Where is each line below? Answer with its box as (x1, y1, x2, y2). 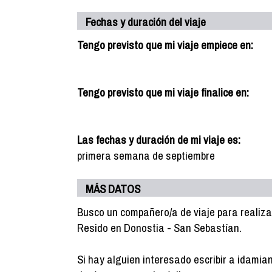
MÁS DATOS (86, 181, 140, 197)
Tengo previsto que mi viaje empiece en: (77, 37, 253, 53)
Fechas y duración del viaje (86, 14, 206, 30)
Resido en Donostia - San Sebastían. (77, 220, 242, 236)
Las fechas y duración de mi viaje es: (77, 132, 240, 148)
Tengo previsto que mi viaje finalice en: (77, 84, 249, 100)
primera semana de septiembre (77, 148, 215, 163)
